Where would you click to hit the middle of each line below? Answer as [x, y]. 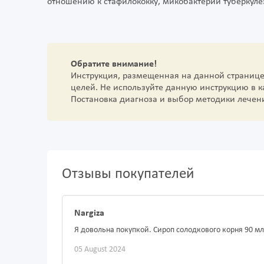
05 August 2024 [100, 250]
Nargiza [89, 214]
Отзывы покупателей [128, 174]
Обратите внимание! [114, 65]
